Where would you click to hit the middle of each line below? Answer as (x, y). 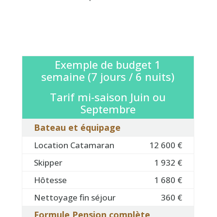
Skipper (48, 163)
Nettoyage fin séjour (75, 197)
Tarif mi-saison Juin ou (108, 97)
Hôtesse (50, 180)
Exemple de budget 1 (108, 64)
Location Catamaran (74, 145)
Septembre (108, 109)
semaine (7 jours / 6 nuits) (108, 77)
